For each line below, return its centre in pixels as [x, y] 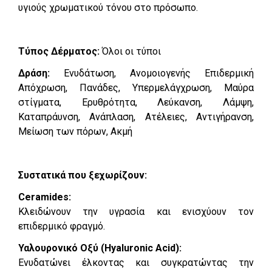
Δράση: [41, 73]
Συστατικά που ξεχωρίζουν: [83, 175]
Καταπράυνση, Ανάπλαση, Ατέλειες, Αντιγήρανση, [136, 117]
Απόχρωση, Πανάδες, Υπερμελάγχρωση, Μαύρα [136, 87]
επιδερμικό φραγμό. [62, 226]
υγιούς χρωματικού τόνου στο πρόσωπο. [108, 7]
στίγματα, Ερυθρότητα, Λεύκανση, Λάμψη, [136, 102]
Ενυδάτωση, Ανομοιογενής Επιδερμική [159, 73]
